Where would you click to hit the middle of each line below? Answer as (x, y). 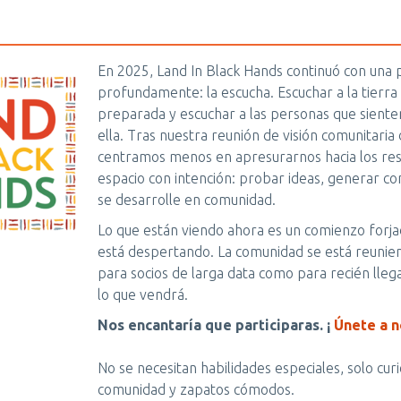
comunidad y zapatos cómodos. (196, 389)
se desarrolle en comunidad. (187, 200)
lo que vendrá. (143, 294)
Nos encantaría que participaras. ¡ (214, 325)
